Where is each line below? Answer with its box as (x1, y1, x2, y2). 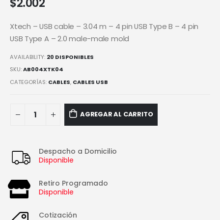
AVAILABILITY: (10, 53, 47, 61)
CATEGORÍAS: (10, 78, 48, 86)
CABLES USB (73, 78, 108, 86)
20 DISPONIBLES (47, 53, 94, 61)
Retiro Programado (39, 178, 108, 189)
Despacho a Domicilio (39, 146, 117, 157)
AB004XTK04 (23, 65, 63, 74)
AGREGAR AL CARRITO (80, 110, 153, 119)
